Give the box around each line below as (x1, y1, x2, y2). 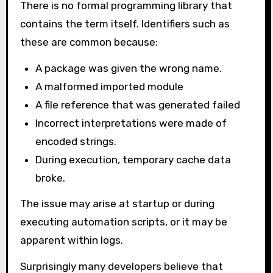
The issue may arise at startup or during (19, 197, 214, 210)
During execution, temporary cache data (35, 153, 232, 166)
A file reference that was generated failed (35, 98, 241, 111)
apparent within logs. (19, 234, 123, 247)
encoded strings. (35, 135, 117, 147)
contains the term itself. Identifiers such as (19, 17, 230, 30)
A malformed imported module (35, 80, 184, 93)
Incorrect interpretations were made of (35, 116, 227, 129)
